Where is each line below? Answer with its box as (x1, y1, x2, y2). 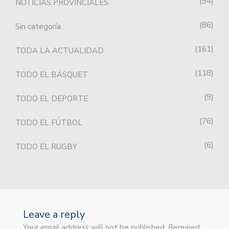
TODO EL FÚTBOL (15, 118, 82, 128)
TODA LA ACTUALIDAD (15, 45, 104, 56)
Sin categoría (15, 21, 61, 32)
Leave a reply (23, 208, 85, 222)
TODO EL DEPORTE (15, 94, 88, 104)
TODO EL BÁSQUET (15, 70, 88, 80)
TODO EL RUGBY (15, 142, 77, 152)
